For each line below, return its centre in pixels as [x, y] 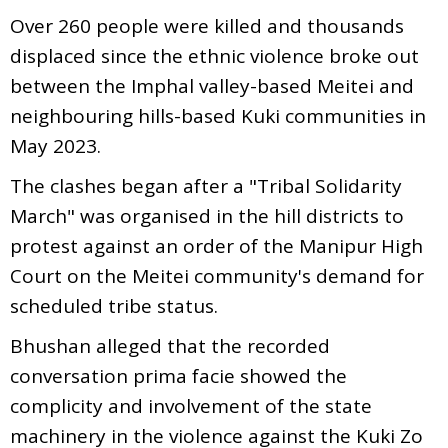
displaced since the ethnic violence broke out [214, 55]
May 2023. [55, 145]
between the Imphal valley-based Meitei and [212, 85]
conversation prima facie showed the [178, 375]
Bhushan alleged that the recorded [170, 345]
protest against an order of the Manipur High [216, 245]
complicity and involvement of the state [191, 405]
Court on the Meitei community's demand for [217, 275]
